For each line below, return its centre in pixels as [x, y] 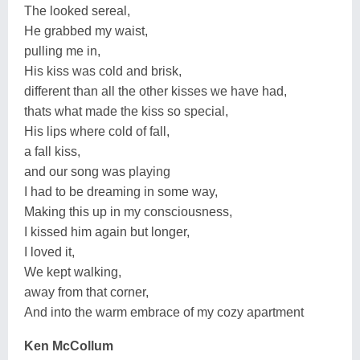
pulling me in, [62, 51]
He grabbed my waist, [86, 31]
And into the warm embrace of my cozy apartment [164, 312]
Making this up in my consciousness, [128, 211]
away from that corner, [86, 292]
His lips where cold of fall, [97, 131]
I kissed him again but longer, [107, 231]
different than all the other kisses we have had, [155, 91]
